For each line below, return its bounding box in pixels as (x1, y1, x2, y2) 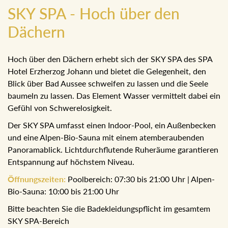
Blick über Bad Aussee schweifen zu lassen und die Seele (8, 78, 217, 89)
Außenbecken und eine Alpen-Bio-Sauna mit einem (8, 132, 193, 142)
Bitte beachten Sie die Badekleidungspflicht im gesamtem (8, 216, 215, 226)
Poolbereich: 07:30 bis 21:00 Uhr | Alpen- (69, 186, 219, 196)
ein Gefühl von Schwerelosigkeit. (8, 103, 126, 113)
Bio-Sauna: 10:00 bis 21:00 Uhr (8, 198, 121, 209)
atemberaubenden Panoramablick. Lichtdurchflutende (8, 145, 201, 155)
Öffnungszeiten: (8, 186, 69, 196)
